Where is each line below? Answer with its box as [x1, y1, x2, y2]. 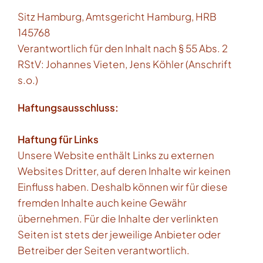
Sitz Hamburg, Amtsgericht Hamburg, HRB [18, 10, 217, 23]
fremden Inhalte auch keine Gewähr [18, 196, 187, 209]
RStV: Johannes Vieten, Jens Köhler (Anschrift [18, 58, 232, 70]
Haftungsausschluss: [18, 101, 119, 114]
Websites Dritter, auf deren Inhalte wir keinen [18, 164, 231, 177]
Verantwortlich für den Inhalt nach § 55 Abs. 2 [18, 42, 228, 55]
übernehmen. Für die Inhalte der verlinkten [18, 212, 218, 225]
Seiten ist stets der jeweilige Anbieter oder [18, 228, 221, 241]
